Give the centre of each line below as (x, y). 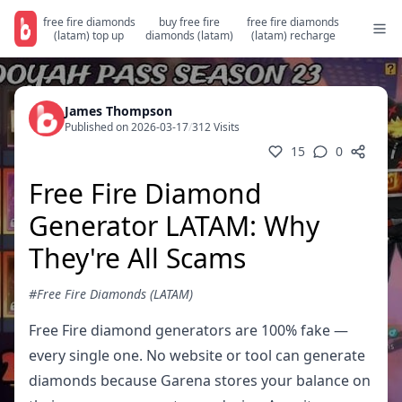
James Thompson (118, 111)
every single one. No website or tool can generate (197, 355)
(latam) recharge (293, 35)
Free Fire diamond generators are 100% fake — (188, 330)
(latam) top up (89, 35)
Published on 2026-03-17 (127, 127)
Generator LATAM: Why (174, 226)
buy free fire (189, 22)
